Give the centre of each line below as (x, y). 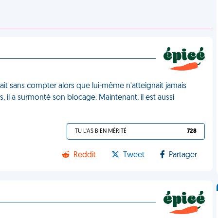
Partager (183, 155)
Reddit (85, 155)
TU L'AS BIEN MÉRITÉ (101, 131)
